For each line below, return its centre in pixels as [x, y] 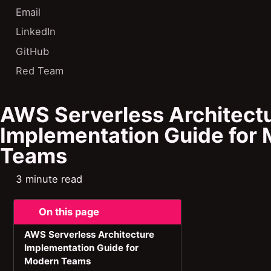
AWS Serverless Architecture [89, 234]
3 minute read [47, 179]
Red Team [39, 70]
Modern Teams [57, 261]
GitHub [32, 51]
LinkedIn [35, 32]
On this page [68, 212]
